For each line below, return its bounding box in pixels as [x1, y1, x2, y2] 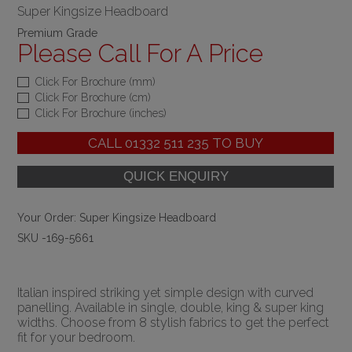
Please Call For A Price [17, 38, 264, 68]
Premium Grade [17, 26, 98, 39]
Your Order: [17, 211, 80, 224]
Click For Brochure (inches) [35, 106, 167, 119]
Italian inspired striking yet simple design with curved [17, 285, 314, 300]
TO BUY [209, 134, 264, 151]
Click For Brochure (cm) [35, 90, 152, 104]
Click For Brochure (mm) [35, 75, 156, 88]
